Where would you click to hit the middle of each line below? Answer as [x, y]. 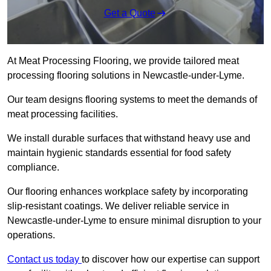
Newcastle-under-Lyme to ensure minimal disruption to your [134, 221]
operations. [32, 235]
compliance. [33, 168]
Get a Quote [129, 13]
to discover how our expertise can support [171, 260]
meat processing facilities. [64, 114]
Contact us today [44, 260]
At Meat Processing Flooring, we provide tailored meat [123, 61]
